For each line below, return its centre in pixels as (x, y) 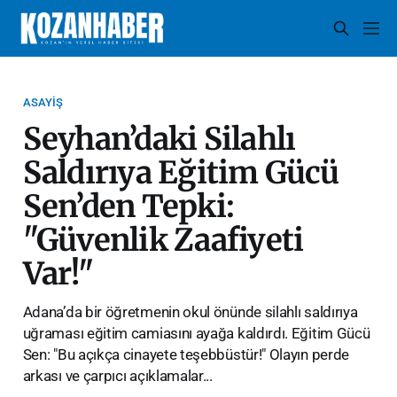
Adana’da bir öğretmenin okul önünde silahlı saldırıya (190, 311)
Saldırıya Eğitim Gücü (181, 172)
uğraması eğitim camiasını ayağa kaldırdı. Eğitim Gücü (196, 333)
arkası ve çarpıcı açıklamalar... (117, 375)
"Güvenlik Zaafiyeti (163, 239)
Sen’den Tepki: (128, 206)
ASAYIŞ (43, 102)
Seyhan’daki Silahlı (159, 138)
